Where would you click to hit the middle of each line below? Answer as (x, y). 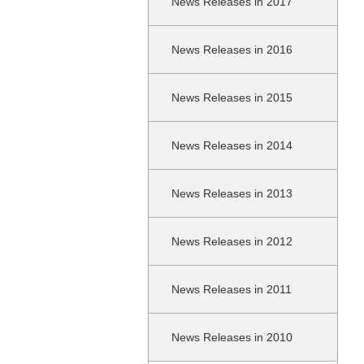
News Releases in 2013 (232, 193)
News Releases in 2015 (232, 97)
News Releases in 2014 (232, 145)
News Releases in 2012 (232, 241)
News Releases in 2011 (232, 289)
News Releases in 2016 (232, 50)
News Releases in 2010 (232, 337)
